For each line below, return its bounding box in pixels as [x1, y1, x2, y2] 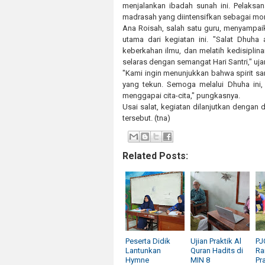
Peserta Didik [125, 236, 170, 245]
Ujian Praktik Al [190, 236, 241, 245]
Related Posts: [122, 150, 188, 161]
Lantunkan [125, 245, 161, 255]
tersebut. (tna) [122, 114, 170, 123]
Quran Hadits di [190, 245, 243, 255]
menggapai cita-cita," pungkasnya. [122, 91, 240, 101]
